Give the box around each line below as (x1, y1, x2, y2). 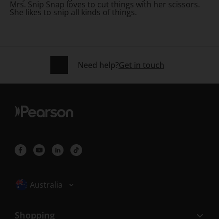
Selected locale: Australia (15, 176, 106, 187)
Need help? (77, 59, 119, 70)
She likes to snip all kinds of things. (10, 7, 137, 18)
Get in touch (118, 59, 164, 70)
